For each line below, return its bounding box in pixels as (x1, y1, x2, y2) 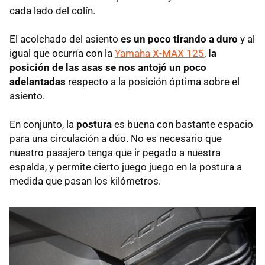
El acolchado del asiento (9, 33, 121, 45)
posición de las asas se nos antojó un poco (9, 61, 206, 73)
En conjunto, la (9, 118, 76, 130)
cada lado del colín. (9, 4, 95, 17)
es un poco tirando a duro (121, 33, 238, 45)
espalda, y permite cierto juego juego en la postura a (9, 160, 242, 173)
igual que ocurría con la (9, 47, 115, 59)
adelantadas (9, 75, 66, 88)
